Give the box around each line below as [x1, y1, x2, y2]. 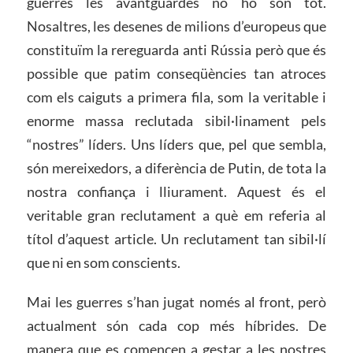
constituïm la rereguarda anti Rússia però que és [26, 41, 327, 59]
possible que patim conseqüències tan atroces [26, 65, 327, 83]
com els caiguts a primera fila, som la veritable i [26, 88, 327, 106]
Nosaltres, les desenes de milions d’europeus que [26, 17, 327, 35]
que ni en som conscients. [26, 254, 180, 272]
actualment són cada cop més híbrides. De [26, 317, 327, 334]
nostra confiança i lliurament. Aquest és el [26, 183, 327, 201]
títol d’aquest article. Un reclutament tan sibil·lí [26, 230, 327, 248]
